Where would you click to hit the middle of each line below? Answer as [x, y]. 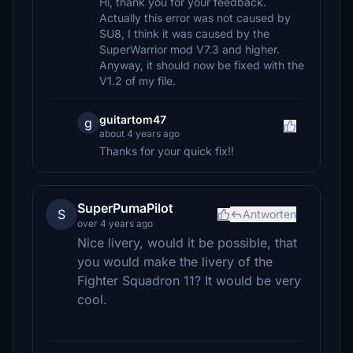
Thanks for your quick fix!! [167, 151]
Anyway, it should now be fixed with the [202, 65]
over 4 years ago [115, 223]
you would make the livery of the [175, 262]
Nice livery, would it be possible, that [187, 243]
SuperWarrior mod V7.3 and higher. [190, 49]
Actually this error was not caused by [195, 18]
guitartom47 [133, 119]
